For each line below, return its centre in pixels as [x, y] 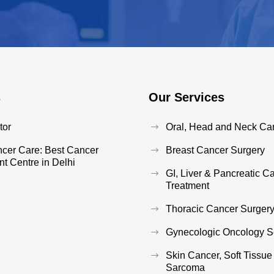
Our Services [187, 97]
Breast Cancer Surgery [215, 150]
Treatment [187, 186]
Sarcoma [185, 268]
